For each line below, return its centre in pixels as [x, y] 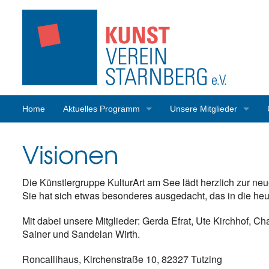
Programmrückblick [100, 135]
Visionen [70, 154]
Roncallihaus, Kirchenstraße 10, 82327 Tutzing [122, 259]
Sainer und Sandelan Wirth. [81, 234]
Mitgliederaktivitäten [208, 135]
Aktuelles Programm [101, 108]
